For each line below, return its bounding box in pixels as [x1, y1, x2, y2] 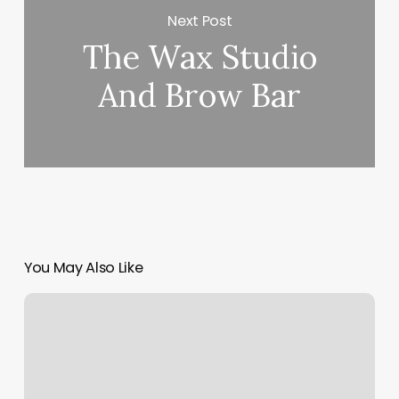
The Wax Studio [82, 37, 317, 78]
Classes [22, 358, 70, 377]
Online [22, 337, 63, 355]
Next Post [167, 10, 232, 31]
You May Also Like [23, 257, 143, 279]
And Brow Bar [98, 75, 302, 117]
